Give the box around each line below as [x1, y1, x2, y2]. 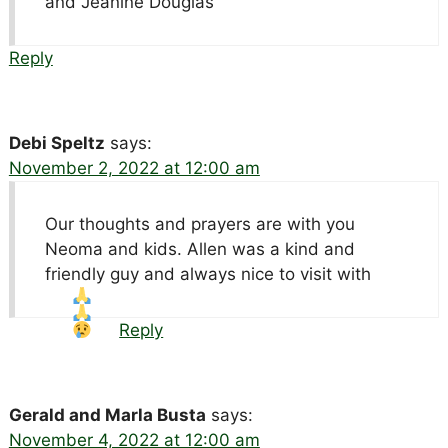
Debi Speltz [8, 132, 105, 153]
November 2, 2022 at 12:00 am [8, 157, 260, 178]
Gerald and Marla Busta [8, 404, 206, 425]
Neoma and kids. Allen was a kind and [44, 238, 355, 259]
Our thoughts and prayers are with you [44, 213, 355, 234]
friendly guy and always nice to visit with [44, 263, 371, 284]
